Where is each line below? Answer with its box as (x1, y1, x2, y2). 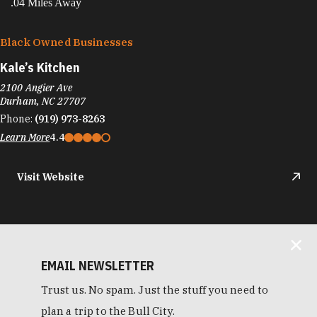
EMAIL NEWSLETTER (40, 258, 154, 275)
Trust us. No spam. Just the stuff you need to (40, 283, 269, 297)
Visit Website (17, 170, 84, 183)
